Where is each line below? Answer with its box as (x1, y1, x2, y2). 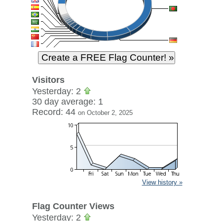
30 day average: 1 (32, 97, 103, 107)
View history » (142, 179, 183, 186)
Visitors (32, 75, 65, 85)
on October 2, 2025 (77, 109, 133, 116)
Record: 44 (32, 107, 78, 117)
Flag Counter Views (32, 201, 114, 211)
